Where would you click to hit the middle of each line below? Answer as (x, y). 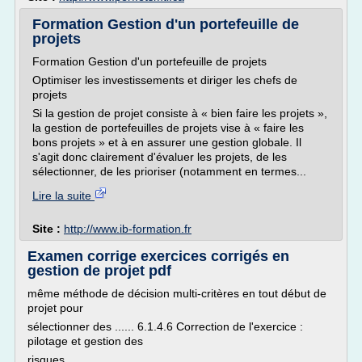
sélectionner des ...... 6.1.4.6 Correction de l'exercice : (165, 326)
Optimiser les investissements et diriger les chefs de (165, 80)
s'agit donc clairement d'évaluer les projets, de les (160, 157)
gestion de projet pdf (99, 271)
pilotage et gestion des (85, 341)
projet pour (55, 308)
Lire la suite (63, 196)
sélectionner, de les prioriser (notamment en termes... (169, 171)
